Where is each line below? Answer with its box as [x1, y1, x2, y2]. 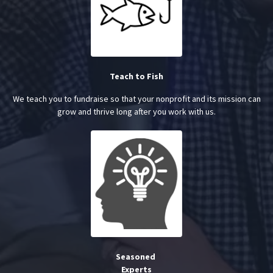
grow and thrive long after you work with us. [57, 106, 216, 118]
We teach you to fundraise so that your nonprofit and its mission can [12, 93, 261, 105]
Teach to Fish [110, 71, 163, 82]
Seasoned [116, 251, 157, 263]
